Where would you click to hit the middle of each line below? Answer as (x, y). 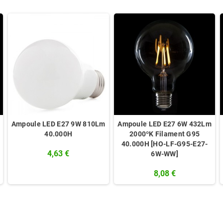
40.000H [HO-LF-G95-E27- (165, 144)
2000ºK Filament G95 (165, 134)
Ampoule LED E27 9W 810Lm (58, 124)
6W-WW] (165, 154)
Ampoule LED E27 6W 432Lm (165, 124)
